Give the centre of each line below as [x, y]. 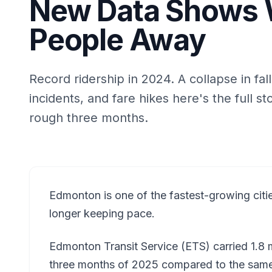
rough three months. [89, 118]
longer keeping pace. [102, 213]
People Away [117, 40]
